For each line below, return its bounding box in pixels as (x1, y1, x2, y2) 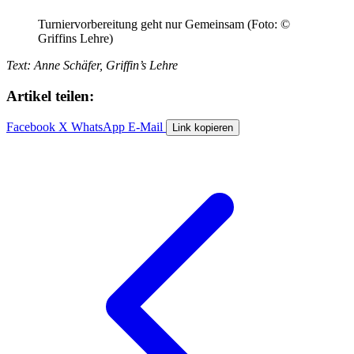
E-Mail (128, 120, 163, 134)
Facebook (6, 120, 55, 134)
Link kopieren (172, 122, 233, 134)
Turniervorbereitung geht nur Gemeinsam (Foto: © (38, 17, 290, 31)
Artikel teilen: (6, 87, 94, 104)
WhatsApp (71, 120, 125, 134)
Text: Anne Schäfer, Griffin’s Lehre (6, 58, 178, 72)
